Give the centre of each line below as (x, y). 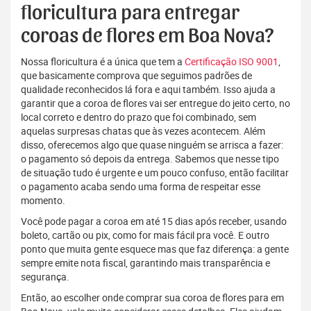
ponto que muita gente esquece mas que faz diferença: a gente (155, 249)
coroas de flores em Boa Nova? (147, 36)
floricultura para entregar (130, 14)
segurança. (45, 277)
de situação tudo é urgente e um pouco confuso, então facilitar (155, 173)
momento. (43, 201)
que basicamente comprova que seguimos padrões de (136, 76)
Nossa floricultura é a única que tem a (103, 62)
